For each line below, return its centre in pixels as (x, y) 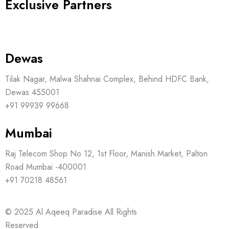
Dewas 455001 (32, 92)
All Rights (120, 212)
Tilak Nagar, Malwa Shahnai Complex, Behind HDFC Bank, (107, 79)
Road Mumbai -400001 (46, 167)
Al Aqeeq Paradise (69, 212)
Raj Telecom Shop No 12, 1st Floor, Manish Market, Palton (106, 153)
